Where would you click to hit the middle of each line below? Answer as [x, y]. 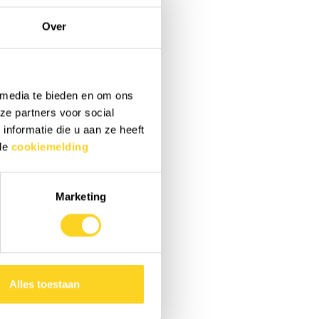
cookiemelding [49, 147]
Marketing [81, 197]
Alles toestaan [44, 284]
